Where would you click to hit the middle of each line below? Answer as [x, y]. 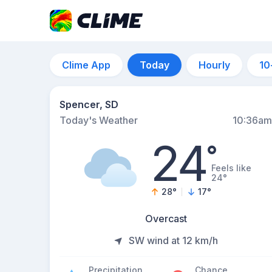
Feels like [232, 168]
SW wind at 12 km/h [173, 240]
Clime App [86, 65]
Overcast [166, 219]
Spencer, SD [89, 104]
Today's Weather [99, 120]
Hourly [214, 65]
